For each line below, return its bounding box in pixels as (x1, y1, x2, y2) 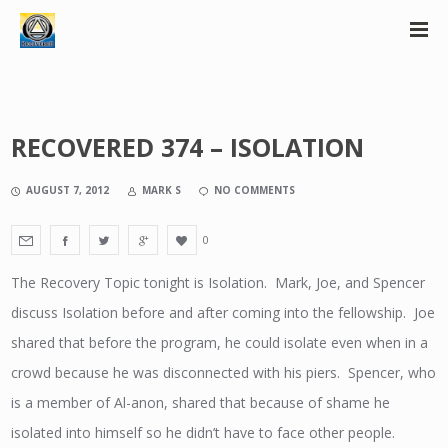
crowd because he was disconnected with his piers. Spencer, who (11, 363, 437, 382)
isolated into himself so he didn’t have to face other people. (11, 423, 396, 442)
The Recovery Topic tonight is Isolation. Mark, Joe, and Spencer (11, 273, 426, 292)
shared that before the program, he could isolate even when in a (11, 333, 429, 352)
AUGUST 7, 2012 (26, 183, 110, 197)
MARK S (142, 183, 182, 197)
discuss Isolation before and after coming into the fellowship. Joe (11, 303, 436, 322)
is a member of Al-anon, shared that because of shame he (11, 393, 391, 412)
